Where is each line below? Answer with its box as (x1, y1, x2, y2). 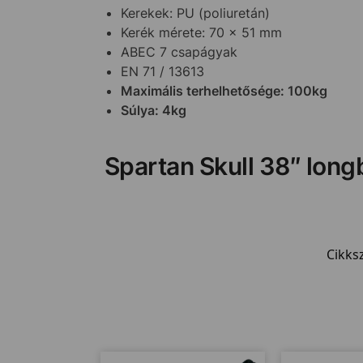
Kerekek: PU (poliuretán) (120, 4, 270, 21)
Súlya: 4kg (120, 101, 186, 118)
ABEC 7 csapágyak (120, 43, 237, 60)
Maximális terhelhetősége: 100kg (120, 82, 327, 99)
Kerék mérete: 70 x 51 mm (120, 23, 282, 41)
